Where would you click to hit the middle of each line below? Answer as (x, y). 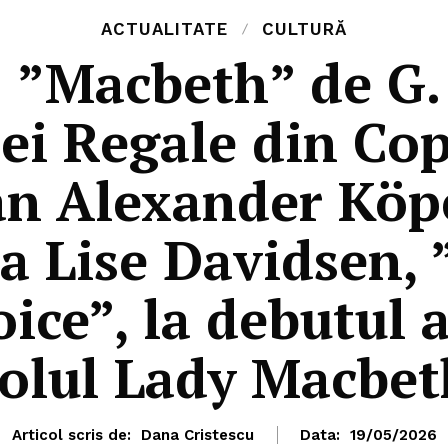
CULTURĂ (304, 29)
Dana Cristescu (197, 435)
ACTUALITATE (164, 29)
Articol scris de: (71, 435)
